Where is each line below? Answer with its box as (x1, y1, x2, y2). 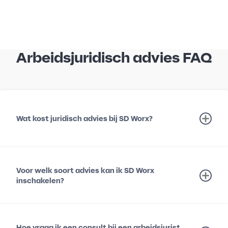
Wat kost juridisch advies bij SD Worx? (16, 114, 153, 123)
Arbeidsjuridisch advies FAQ (16, 48, 212, 67)
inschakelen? (16, 176, 64, 185)
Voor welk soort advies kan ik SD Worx (16, 166, 154, 175)
